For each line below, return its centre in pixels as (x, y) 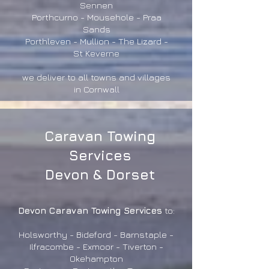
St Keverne (96, 53)
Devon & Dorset (100, 174)
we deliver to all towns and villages (96, 77)
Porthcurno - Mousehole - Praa (96, 17)
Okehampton (96, 258)
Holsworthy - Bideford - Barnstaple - (96, 234)
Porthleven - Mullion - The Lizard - (96, 41)
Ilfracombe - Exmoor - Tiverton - (96, 246)
